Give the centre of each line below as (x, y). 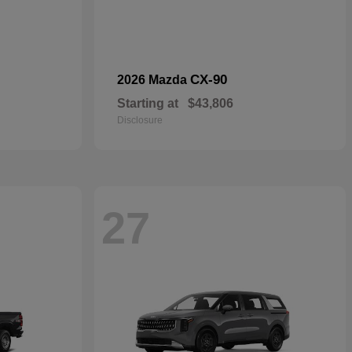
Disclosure (140, 120)
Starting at (148, 103)
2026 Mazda (154, 80)
